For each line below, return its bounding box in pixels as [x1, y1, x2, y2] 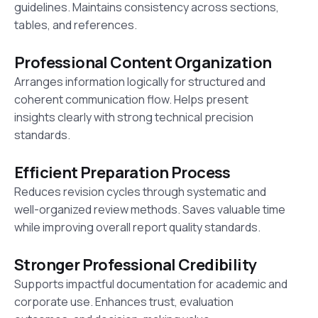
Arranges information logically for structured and [14, 74, 265, 90]
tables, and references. [14, 17, 137, 33]
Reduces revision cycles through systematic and [14, 184, 266, 200]
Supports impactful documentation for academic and [14, 276, 287, 292]
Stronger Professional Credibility [14, 254, 257, 276]
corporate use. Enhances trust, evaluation [14, 294, 234, 310]
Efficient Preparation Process [14, 162, 231, 184]
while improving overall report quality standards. [14, 219, 261, 236]
